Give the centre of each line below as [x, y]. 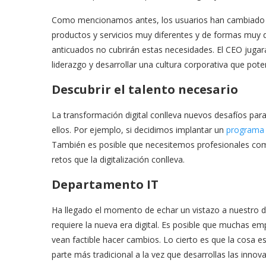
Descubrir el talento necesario [145, 89]
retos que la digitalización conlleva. [118, 159]
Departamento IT [105, 184]
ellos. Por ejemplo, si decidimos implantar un [139, 129]
